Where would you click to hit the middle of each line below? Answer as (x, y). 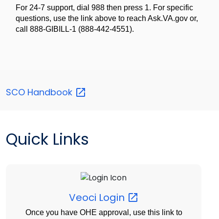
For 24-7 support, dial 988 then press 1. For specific (104, 7)
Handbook (51, 92)
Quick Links (47, 139)
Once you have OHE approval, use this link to (104, 213)
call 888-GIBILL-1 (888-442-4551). (75, 29)
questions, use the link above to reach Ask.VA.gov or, (107, 18)
